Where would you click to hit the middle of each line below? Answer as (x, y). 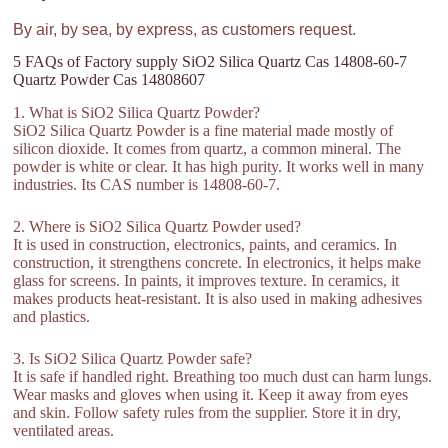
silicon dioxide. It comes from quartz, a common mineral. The (207, 149)
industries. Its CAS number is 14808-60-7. (147, 185)
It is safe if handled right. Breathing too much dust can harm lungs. (223, 377)
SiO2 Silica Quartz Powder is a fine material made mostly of (203, 131)
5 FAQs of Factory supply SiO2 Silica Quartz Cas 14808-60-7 (210, 62)
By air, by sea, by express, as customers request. (185, 30)
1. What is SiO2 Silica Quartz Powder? (137, 113)
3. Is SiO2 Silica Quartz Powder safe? (133, 359)
